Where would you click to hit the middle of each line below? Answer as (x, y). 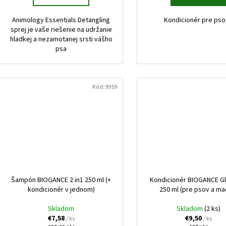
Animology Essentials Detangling (61, 20)
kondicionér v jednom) (61, 190)
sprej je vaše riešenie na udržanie (61, 30)
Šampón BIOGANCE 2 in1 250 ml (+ (61, 180)
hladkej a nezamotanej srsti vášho (61, 40)
